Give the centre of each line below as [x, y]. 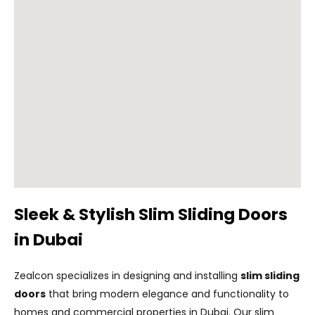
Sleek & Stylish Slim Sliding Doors [151, 214]
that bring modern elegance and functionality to [167, 294]
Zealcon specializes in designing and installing [127, 275]
